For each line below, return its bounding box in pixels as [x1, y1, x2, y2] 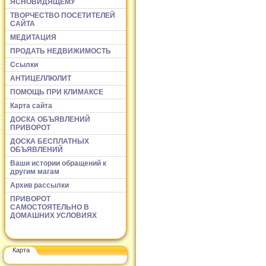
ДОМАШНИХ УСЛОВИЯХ [10, 211, 97, 220]
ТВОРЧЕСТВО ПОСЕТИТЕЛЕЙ [10, 11, 115, 20]
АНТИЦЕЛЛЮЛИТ [10, 74, 71, 83]
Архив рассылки [10, 180, 69, 189]
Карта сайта [10, 101, 52, 110]
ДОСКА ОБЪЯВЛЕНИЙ [10, 115, 90, 123]
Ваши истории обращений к [10, 159, 106, 167]
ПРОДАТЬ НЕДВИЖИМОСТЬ [10, 46, 111, 55]
